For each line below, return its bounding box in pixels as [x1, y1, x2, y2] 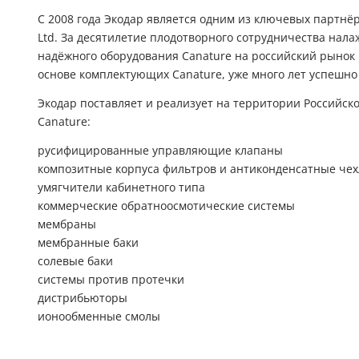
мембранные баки [38, 236, 139, 249]
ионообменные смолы [38, 309, 160, 323]
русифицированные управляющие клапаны [38, 143, 283, 157]
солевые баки [38, 254, 113, 268]
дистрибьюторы [38, 291, 127, 305]
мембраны [38, 217, 96, 231]
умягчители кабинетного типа [38, 180, 205, 194]
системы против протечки [38, 272, 184, 286]
